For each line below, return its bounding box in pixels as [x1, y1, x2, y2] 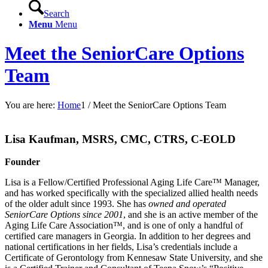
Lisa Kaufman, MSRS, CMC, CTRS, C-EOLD [5, 132, 236, 145]
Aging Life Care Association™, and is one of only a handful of [5, 220, 243, 231]
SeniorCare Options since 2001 [5, 209, 123, 220]
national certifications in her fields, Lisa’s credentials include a [5, 242, 237, 252]
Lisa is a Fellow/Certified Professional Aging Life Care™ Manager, [5, 177, 260, 188]
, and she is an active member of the [123, 209, 258, 220]
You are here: [5, 99, 55, 110]
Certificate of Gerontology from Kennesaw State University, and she [5, 252, 263, 263]
